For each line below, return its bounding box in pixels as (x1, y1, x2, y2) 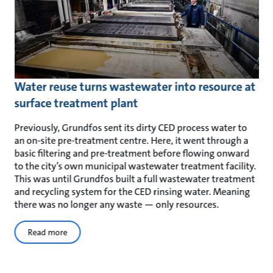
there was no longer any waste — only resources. (14, 198, 221, 211)
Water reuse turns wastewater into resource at (14, 79, 256, 95)
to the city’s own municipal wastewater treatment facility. (14, 160, 257, 173)
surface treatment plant (14, 95, 138, 112)
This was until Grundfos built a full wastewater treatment (14, 172, 255, 186)
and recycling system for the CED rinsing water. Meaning (14, 185, 250, 199)
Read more (27, 227, 68, 238)
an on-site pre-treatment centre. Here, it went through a (14, 134, 249, 147)
